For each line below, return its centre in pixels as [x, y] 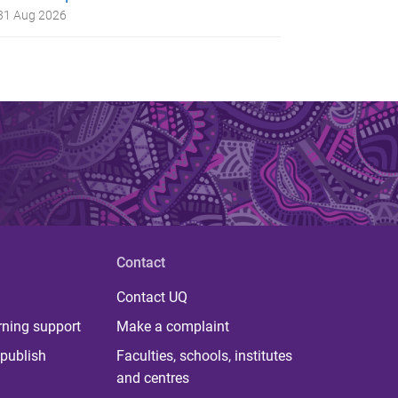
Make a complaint [172, 326]
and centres [152, 378]
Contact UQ [151, 297]
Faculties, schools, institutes [204, 355]
